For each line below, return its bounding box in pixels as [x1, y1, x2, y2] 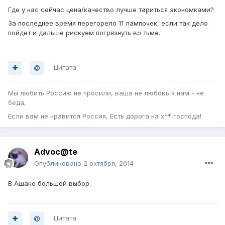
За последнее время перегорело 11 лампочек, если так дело [8, 19, 208, 28]
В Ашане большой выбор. [8, 179, 91, 188]
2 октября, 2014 [83, 159, 134, 168]
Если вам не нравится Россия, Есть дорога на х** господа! [8, 112, 201, 121]
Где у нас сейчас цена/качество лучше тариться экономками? [8, 6, 214, 14]
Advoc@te [34, 147, 77, 157]
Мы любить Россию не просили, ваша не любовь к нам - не [8, 89, 204, 97]
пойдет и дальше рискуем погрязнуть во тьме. [8, 29, 160, 37]
